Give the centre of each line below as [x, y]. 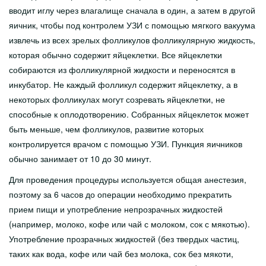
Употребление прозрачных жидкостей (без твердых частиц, [124, 239]
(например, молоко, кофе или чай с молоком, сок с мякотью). [129, 224]
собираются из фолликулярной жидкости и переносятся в [122, 69]
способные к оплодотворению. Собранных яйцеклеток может [129, 114]
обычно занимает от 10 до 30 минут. [81, 159]
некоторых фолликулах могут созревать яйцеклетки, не [117, 99]
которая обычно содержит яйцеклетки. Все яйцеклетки [115, 55]
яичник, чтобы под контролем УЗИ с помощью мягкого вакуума [132, 25]
